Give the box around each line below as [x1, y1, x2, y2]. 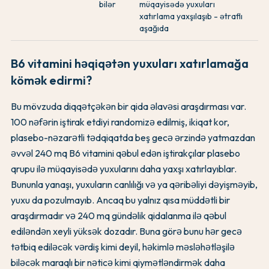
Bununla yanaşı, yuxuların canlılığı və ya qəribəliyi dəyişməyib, [11, 178, 258, 191]
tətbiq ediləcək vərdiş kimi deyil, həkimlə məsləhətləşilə [11, 241, 235, 253]
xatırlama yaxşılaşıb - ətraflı [139, 11, 243, 22]
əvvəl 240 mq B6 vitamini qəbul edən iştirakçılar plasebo [11, 147, 240, 160]
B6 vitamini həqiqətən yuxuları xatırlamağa [11, 56, 249, 71]
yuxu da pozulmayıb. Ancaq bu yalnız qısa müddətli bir [11, 194, 230, 207]
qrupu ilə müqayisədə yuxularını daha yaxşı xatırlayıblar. [11, 163, 237, 175]
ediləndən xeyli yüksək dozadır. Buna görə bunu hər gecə [11, 225, 242, 238]
